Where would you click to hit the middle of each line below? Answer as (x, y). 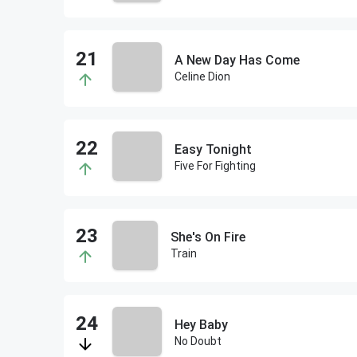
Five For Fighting (215, 166)
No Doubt (198, 341)
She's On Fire (208, 237)
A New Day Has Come (237, 60)
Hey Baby (201, 325)
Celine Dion (202, 76)
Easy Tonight (213, 149)
